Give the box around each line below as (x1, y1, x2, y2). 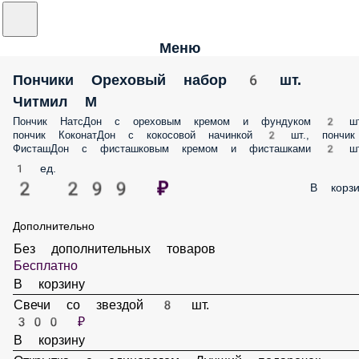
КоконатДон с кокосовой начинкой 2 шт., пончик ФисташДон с (13, 106, 329, 120)
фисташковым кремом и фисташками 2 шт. (13, 119, 230, 134)
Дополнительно (13, 197, 100, 212)
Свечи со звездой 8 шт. (25, 300, 154, 316)
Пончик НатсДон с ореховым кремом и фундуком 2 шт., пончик (13, 92, 333, 107)
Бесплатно (25, 244, 84, 260)
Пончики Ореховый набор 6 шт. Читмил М (13, 70, 344, 89)
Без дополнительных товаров (25, 228, 190, 244)
